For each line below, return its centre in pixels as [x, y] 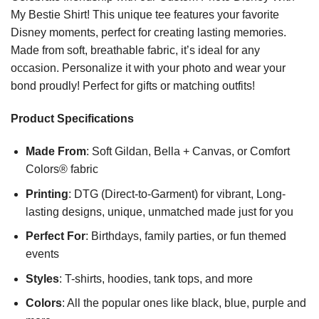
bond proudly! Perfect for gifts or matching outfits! [133, 86]
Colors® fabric [62, 169]
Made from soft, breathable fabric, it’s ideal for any [135, 51]
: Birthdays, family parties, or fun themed [185, 236]
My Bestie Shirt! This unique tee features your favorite [145, 15]
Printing [47, 194]
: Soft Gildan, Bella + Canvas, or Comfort [188, 151]
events [42, 254]
